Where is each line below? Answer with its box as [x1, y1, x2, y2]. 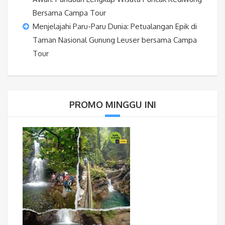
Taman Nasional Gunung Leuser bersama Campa [33, 35, 197, 45]
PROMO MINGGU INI [69, 98, 156, 110]
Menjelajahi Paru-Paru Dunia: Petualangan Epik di [33, 21, 197, 31]
